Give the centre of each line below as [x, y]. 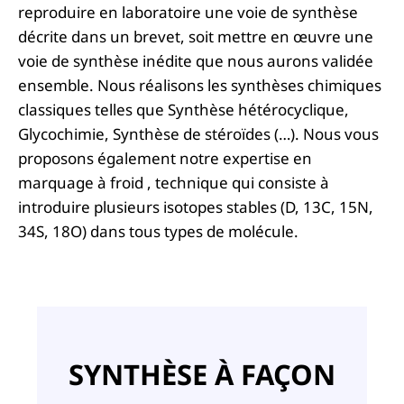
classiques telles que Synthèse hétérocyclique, [184, 109]
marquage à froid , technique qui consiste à [174, 182]
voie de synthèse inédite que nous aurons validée [196, 60]
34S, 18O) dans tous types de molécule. [158, 231]
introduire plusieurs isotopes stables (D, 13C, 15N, [196, 207]
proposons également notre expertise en [165, 158]
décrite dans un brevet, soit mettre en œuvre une [196, 36]
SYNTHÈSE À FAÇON [202, 374]
